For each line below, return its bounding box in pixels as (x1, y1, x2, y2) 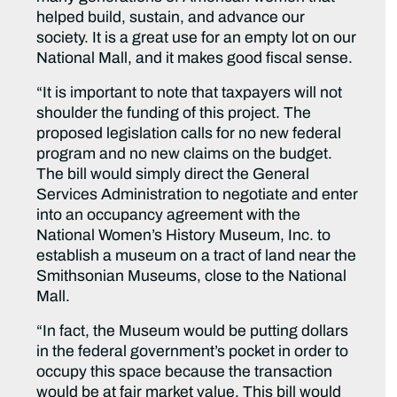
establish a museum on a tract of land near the (36, 247, 357, 265)
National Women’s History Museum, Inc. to (36, 227, 331, 245)
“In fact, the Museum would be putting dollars (36, 323, 349, 340)
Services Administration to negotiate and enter (36, 186, 359, 204)
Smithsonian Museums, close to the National (36, 268, 347, 285)
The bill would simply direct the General (36, 166, 310, 183)
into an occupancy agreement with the (36, 206, 301, 224)
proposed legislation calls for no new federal (36, 125, 342, 143)
